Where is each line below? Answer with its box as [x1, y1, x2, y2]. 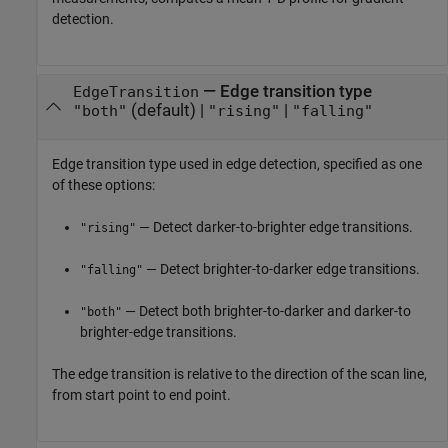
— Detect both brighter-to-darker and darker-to [122, 302, 411, 319]
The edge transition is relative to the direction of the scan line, [52, 365, 427, 382]
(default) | [126, 101, 208, 121]
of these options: [52, 176, 155, 193]
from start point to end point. [52, 386, 231, 403]
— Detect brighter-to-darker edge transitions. [143, 260, 420, 277]
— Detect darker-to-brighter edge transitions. [136, 218, 413, 235]
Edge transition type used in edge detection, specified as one [52, 155, 422, 172]
